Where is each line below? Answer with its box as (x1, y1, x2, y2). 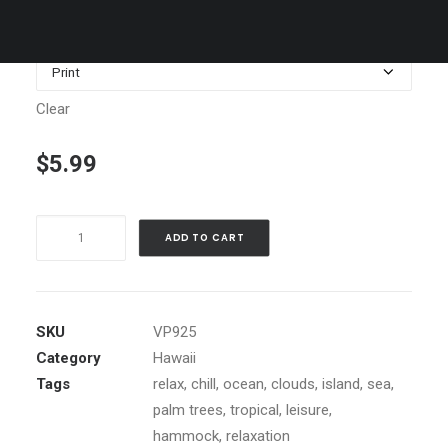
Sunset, (35, 244, 84, 262)
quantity (35, 296, 87, 314)
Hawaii (153, 349, 196, 367)
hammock (153, 427, 219, 445)
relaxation (226, 427, 290, 445)
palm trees (153, 401, 223, 419)
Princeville (35, 218, 100, 236)
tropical (230, 401, 279, 419)
